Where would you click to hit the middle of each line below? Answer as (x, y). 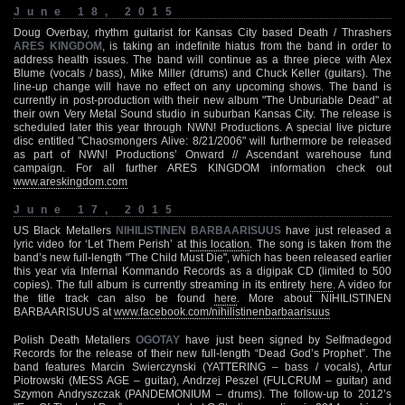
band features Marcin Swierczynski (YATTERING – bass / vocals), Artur (202, 367)
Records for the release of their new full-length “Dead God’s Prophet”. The (202, 353)
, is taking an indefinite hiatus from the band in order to (246, 46)
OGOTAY (158, 339)
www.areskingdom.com (71, 181)
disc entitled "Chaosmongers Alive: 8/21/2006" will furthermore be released (202, 141)
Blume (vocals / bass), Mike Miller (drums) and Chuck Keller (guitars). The (202, 73)
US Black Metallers (65, 230)
